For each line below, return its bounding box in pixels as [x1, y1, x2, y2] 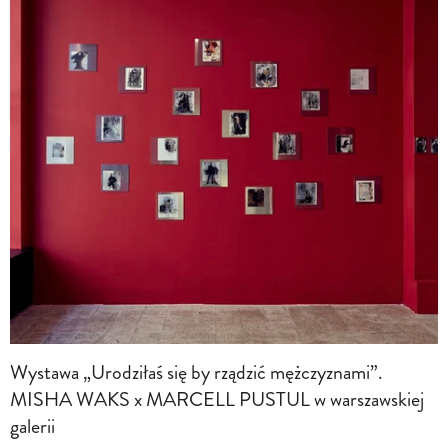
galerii [10, 412, 55, 442]
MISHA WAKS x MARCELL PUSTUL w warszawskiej [10, 385, 424, 415]
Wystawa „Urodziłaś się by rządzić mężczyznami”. [10, 358, 383, 388]
